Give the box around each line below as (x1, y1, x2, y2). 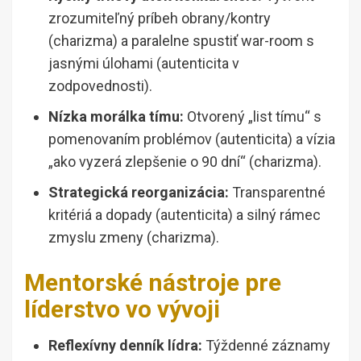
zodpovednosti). (48, 77, 152, 95)
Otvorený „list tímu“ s (184, 108, 322, 126)
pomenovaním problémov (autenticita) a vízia (48, 131, 335, 148)
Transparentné (229, 184, 326, 201)
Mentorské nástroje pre (24, 268, 281, 297)
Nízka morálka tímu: (48, 108, 184, 126)
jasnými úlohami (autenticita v (48, 55, 239, 73)
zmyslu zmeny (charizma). (48, 229, 219, 247)
